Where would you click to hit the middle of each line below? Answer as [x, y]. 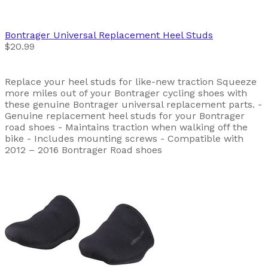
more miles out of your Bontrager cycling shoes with [126, 93]
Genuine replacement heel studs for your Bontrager [125, 115]
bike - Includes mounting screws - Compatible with [124, 138]
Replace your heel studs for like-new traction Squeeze [131, 81]
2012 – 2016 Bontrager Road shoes [83, 150]
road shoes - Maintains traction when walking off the [126, 127]
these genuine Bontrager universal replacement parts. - [133, 104]
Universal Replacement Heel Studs [133, 35]
